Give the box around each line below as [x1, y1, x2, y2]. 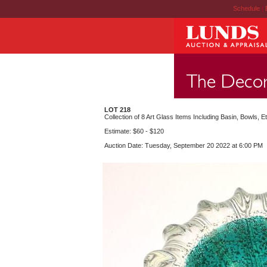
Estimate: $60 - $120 [104, 128, 164, 135]
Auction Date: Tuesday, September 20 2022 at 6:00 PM [104, 142, 263, 149]
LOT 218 [104, 106, 131, 113]
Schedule [232, 5, 260, 12]
